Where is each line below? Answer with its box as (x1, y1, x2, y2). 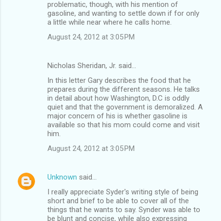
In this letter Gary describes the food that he (47, 75, 191, 85)
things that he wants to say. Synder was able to (47, 205, 200, 214)
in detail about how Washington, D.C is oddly (47, 93, 189, 103)
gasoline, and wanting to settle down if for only (47, 8, 199, 18)
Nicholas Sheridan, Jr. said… (47, 61, 136, 70)
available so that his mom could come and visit (47, 120, 200, 129)
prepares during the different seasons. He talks (47, 84, 200, 94)
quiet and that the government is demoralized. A (47, 102, 203, 111)
